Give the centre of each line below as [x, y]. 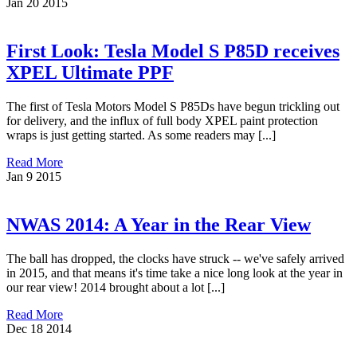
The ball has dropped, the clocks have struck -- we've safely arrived [175, 259]
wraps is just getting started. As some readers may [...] [141, 135]
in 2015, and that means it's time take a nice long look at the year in [175, 273]
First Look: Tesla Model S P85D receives [173, 51]
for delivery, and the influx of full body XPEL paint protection [162, 121]
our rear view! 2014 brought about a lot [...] [116, 287]
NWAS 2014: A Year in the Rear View [159, 225]
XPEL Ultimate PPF [90, 73]
